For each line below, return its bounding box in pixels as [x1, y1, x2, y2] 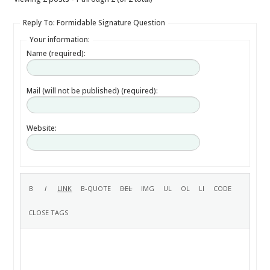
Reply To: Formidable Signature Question [23, 17, 166, 28]
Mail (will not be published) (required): [27, 86, 159, 96]
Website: [27, 123, 57, 133]
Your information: [30, 34, 90, 45]
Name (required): [27, 48, 86, 58]
